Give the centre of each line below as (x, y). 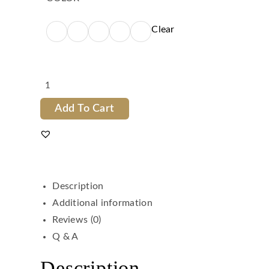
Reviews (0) (77, 220)
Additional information (102, 203)
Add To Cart (85, 108)
